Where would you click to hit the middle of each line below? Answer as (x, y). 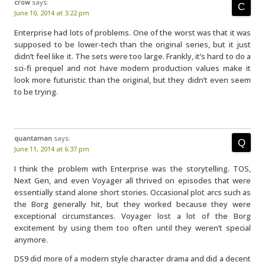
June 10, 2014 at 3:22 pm (52, 13)
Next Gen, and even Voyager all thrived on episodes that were (132, 180)
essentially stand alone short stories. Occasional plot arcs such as (132, 192)
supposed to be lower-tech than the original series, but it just (132, 44)
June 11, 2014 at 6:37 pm (52, 149)
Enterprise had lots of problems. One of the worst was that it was (132, 33)
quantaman (33, 138)
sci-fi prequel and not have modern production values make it (132, 68)
